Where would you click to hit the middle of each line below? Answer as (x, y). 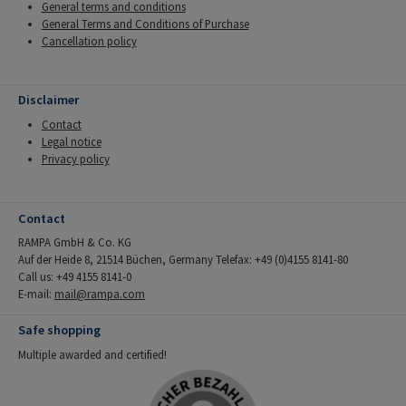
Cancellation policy (89, 40)
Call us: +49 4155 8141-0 (75, 276)
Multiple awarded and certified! (92, 354)
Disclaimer (48, 100)
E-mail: (36, 294)
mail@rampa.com (100, 294)
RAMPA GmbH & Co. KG (75, 242)
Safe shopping (59, 330)
